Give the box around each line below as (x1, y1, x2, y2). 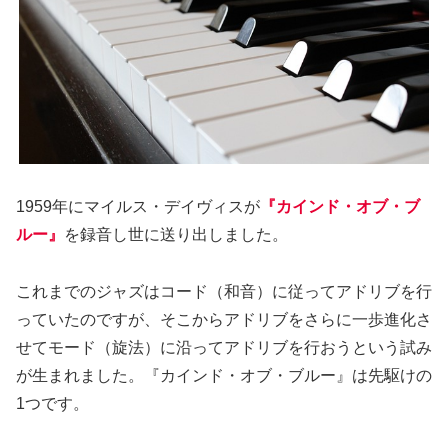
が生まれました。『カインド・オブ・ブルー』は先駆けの (16, 366, 432, 384)
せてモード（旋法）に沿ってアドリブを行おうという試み (16, 338, 432, 356)
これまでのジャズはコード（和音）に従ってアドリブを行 (16, 282, 432, 300)
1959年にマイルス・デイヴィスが (16, 198, 260, 215)
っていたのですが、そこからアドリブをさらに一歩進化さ (16, 310, 432, 328)
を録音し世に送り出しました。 (64, 226, 288, 243)
